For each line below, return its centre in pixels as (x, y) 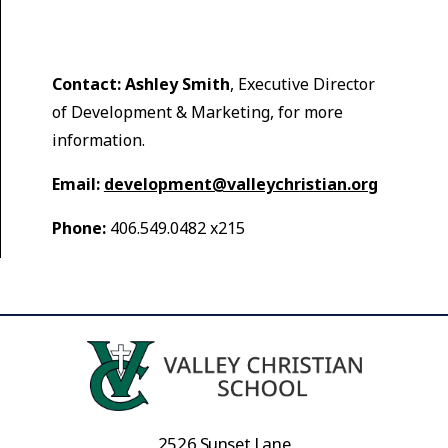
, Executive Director (302, 83)
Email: (75, 183)
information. (100, 139)
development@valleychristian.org (240, 183)
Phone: (78, 227)
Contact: (86, 83)
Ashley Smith (177, 83)
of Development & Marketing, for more (197, 111)
